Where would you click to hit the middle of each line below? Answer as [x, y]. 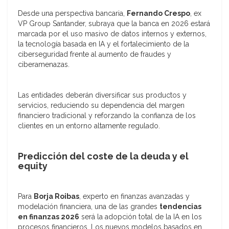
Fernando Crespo [158, 14]
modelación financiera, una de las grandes [89, 207]
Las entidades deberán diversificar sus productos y [102, 95]
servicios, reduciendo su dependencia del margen [101, 106]
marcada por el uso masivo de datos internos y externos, [112, 34]
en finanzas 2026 [49, 217]
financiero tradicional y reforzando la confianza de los [107, 116]
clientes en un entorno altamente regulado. [89, 126]
